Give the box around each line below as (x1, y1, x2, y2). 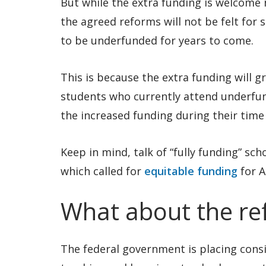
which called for (61, 164, 144, 178)
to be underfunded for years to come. (61, 33, 254, 47)
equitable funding (144, 164, 237, 178)
